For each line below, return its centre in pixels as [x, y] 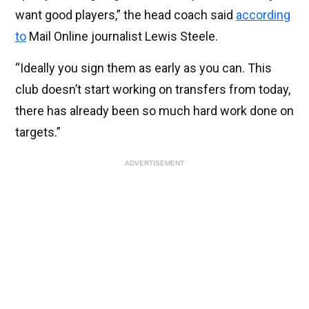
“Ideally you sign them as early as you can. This [143, 68]
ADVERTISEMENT [154, 163]
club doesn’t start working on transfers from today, [153, 90]
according [263, 15]
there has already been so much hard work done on [154, 111]
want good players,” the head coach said [126, 15]
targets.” [38, 132]
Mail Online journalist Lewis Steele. [122, 37]
